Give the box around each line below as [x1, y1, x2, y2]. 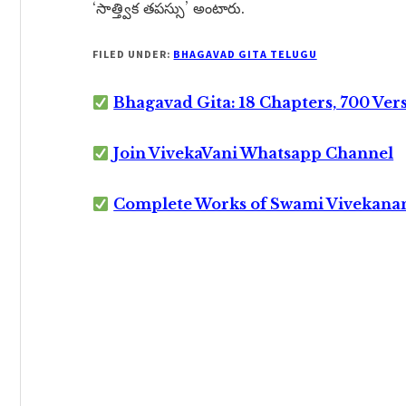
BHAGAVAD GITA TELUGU [173, 47, 317, 61]
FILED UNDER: [92, 47, 174, 61]
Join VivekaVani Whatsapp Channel [113, 144, 394, 162]
